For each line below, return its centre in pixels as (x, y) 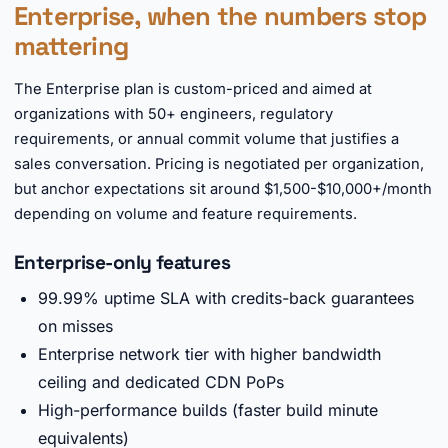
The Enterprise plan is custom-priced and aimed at (193, 89)
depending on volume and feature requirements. (185, 214)
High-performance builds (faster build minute (208, 410)
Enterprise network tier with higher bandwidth (209, 354)
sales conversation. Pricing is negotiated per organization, (219, 164)
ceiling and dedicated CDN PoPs (161, 382)
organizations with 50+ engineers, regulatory (173, 114)
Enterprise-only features (122, 262)
